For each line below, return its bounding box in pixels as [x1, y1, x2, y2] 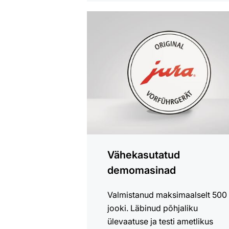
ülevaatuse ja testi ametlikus [107, 216, 214, 227]
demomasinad [107, 164, 176, 177]
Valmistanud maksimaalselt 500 [107, 190, 227, 200]
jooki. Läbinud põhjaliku [107, 203, 198, 214]
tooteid [86, 26, 114, 36]
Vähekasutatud [107, 149, 180, 162]
